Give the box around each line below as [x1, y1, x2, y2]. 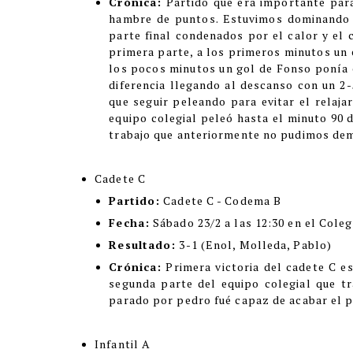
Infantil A [95, 336, 151, 351]
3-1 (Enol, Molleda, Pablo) [176, 237, 333, 252]
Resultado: [109, 237, 176, 252]
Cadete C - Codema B [160, 193, 282, 208]
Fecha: [109, 215, 150, 230]
